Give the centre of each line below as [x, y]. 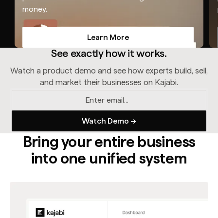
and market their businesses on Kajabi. [109, 82]
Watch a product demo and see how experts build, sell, [109, 71]
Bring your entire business [109, 142]
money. [35, 9]
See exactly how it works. [109, 54]
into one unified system [109, 158]
